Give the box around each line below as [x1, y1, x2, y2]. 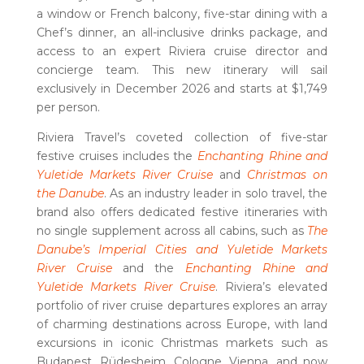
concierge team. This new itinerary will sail [36, 63, 328, 77]
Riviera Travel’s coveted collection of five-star [36, 130, 328, 145]
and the [112, 261, 185, 275]
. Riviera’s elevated [215, 279, 328, 294]
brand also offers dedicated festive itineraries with [36, 205, 328, 219]
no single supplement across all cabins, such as [36, 223, 308, 238]
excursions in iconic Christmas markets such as [36, 336, 328, 350]
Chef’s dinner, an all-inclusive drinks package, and [36, 25, 328, 40]
